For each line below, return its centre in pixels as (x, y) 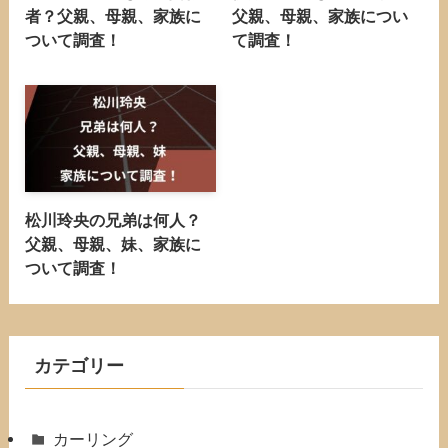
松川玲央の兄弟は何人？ (112, 220)
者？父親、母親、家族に (112, 16)
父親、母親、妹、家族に (112, 244)
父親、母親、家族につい (320, 16)
